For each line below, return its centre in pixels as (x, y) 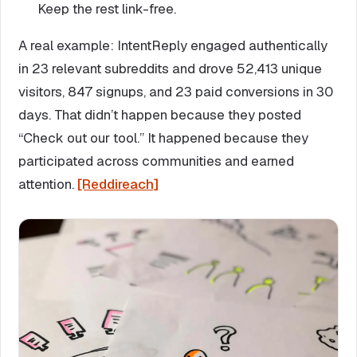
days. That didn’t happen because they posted (160, 114)
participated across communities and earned (156, 161)
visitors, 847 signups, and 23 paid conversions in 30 (176, 91)
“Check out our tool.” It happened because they (163, 137)
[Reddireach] (118, 184)
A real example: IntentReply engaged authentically (173, 45)
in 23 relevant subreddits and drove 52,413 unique (170, 68)
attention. (48, 184)
